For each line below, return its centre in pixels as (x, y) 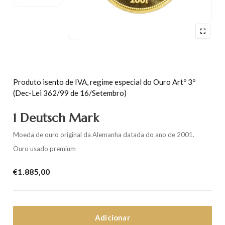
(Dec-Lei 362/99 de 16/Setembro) (70, 93)
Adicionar (113, 217)
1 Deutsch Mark (56, 118)
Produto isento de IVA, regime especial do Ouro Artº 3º (104, 82)
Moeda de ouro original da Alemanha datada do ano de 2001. (104, 135)
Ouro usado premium (44, 149)
